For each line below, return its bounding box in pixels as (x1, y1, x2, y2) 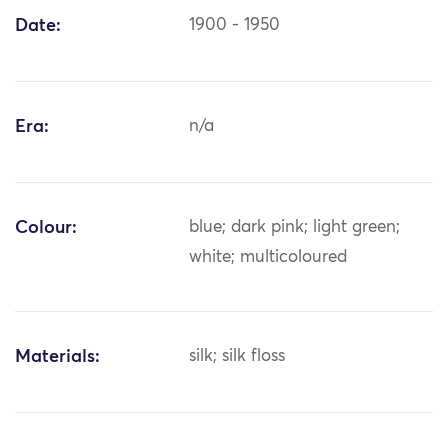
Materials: (15, 348, 100, 367)
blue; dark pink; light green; (189, 219, 401, 237)
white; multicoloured (189, 249, 348, 267)
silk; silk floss (189, 348, 286, 366)
